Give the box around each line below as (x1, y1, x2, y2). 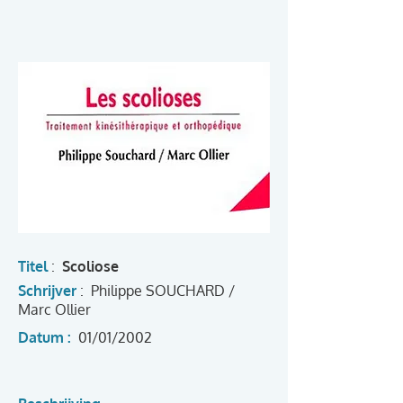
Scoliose (62, 257, 119, 275)
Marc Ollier (18, 300, 91, 318)
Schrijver (18, 282, 76, 300)
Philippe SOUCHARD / (91, 282, 235, 300)
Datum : (18, 328, 75, 346)
